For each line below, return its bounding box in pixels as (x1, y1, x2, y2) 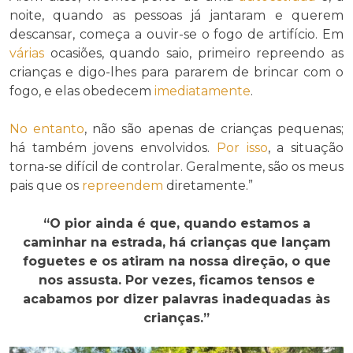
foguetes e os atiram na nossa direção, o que (22, 253, 331, 269)
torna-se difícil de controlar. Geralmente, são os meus (9, 158, 344, 174)
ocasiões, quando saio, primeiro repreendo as (44, 45, 344, 61)
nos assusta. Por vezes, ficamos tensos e (38, 272, 315, 288)
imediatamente (154, 83, 251, 98)
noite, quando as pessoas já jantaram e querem (9, 7, 344, 23)
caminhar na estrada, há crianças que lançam (22, 234, 331, 250)
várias (9, 45, 44, 61)
